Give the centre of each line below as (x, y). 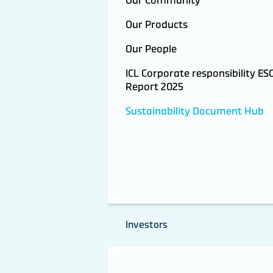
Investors (146, 225)
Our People (151, 48)
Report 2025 (154, 86)
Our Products (156, 24)
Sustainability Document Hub (194, 111)
